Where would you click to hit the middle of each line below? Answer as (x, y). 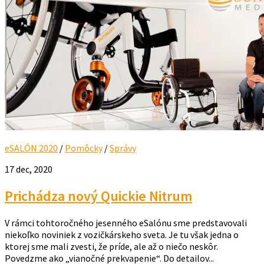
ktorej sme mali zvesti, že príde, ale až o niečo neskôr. (111, 246)
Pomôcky (84, 148)
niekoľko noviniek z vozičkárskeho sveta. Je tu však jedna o (122, 234)
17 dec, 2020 (29, 169)
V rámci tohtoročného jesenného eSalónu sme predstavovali (126, 222)
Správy (123, 148)
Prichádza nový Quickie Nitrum (98, 196)
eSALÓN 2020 (31, 148)
